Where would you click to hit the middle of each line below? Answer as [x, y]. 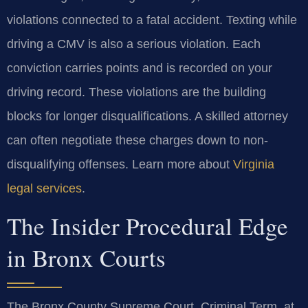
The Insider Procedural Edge [147, 226]
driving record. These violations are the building [136, 92]
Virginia [254, 164]
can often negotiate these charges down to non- [137, 140]
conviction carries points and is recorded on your [140, 68]
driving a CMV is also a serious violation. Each [134, 44]
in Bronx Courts [86, 258]
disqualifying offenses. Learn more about [120, 164]
